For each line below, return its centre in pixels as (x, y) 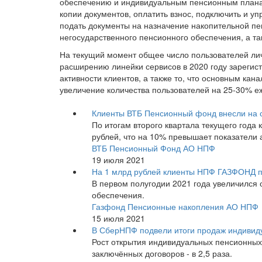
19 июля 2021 (118, 159)
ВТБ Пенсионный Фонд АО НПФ (154, 148)
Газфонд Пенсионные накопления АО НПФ (175, 206)
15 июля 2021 (118, 218)
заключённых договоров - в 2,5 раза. (162, 253)
